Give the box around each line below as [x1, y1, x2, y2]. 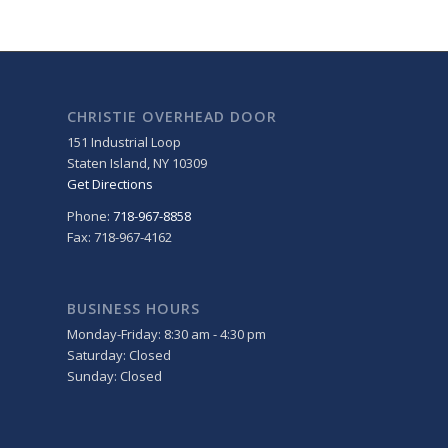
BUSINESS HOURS [67, 299, 200, 319]
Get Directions [67, 175, 153, 194]
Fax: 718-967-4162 [67, 228, 172, 247]
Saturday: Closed [67, 346, 171, 365]
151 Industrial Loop [67, 133, 181, 152]
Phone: [67, 207, 113, 226]
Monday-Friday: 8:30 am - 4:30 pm [67, 325, 266, 344]
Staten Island [67, 154, 147, 173]
